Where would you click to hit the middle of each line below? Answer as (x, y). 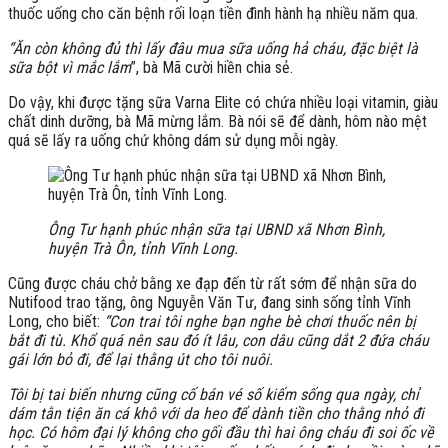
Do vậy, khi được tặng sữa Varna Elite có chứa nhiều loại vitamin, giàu (223, 102)
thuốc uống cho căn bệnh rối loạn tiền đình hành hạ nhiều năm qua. (213, 13)
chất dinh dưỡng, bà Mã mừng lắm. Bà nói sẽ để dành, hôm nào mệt (217, 121)
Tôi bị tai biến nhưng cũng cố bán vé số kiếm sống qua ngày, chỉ (213, 394)
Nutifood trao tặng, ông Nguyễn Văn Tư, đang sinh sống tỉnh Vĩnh (209, 302)
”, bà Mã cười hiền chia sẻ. (212, 67)
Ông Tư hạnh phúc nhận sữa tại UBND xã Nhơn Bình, (216, 229)
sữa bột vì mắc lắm (69, 67)
